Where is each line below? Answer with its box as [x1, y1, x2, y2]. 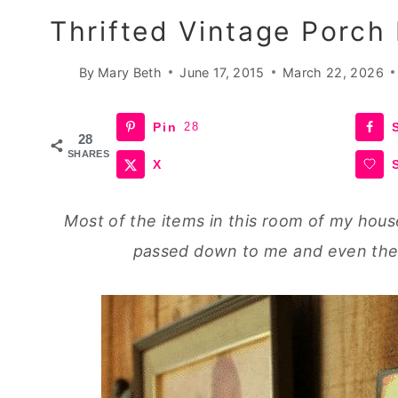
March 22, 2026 [282, 64, 384, 80]
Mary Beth [97, 64, 163, 80]
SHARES [68, 147, 110, 159]
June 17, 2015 [179, 64, 265, 80]
